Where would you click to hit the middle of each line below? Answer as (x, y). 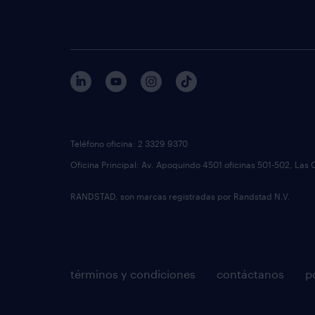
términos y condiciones (133, 274)
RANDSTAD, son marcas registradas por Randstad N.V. (180, 196)
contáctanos (250, 274)
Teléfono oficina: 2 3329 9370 (129, 143)
